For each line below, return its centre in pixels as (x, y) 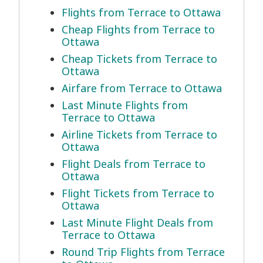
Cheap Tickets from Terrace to (139, 59)
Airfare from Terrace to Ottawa (142, 88)
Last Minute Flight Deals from (137, 223)
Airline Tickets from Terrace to (139, 135)
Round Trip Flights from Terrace (143, 252)
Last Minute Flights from (125, 105)
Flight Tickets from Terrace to (138, 193)
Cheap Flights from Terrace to (138, 30)
